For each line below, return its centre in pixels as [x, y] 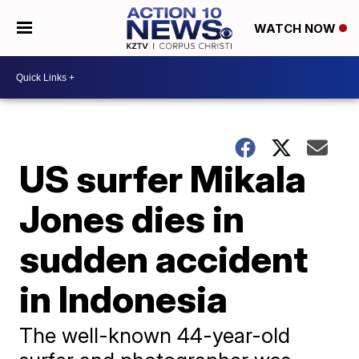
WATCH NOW [296, 29]
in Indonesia [124, 299]
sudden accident [164, 259]
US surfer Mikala [163, 179]
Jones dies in [132, 219]
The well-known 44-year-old [155, 335]
